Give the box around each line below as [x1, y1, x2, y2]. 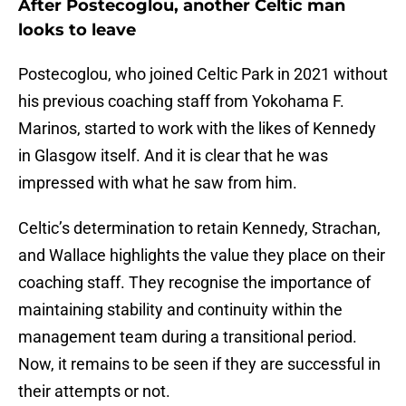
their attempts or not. [18, 382, 170, 401]
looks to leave [18, 20, 136, 41]
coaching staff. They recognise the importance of [18, 273, 371, 293]
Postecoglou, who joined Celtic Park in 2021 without [18, 64, 388, 84]
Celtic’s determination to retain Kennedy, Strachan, [18, 218, 381, 238]
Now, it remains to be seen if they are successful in [18, 354, 381, 374]
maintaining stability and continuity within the [18, 300, 343, 320]
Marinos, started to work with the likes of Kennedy [18, 119, 376, 139]
